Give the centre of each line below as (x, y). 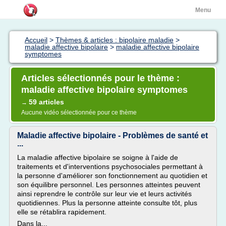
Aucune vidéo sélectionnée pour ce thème (79, 112)
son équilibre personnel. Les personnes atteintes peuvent (109, 185)
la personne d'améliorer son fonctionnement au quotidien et (112, 176)
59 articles (46, 102)
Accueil (36, 40)
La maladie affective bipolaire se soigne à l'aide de (98, 157)
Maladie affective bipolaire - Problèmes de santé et (112, 135)
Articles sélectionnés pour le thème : (100, 78)
